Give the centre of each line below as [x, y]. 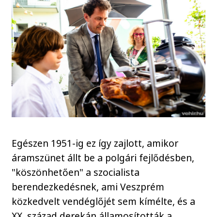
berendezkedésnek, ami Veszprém [88, 186]
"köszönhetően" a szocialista [76, 172]
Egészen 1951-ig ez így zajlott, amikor [95, 143]
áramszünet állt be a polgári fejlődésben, [103, 157]
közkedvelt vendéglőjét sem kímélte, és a [104, 201]
